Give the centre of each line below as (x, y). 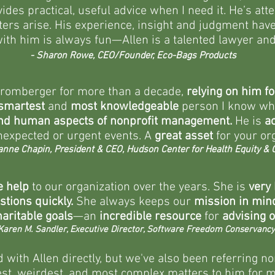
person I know (219, 107)
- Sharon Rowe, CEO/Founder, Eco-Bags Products (133, 56)
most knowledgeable (124, 107)
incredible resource (150, 217)
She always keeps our (135, 202)
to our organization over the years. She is (139, 187)
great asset (184, 136)
